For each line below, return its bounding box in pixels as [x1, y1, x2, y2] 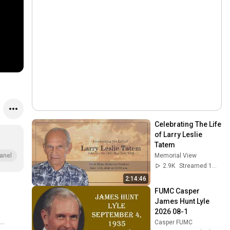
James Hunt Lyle [155, 197, 210, 205]
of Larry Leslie [155, 130, 203, 139]
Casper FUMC [155, 218, 193, 226]
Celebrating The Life [155, 120, 222, 128]
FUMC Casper [155, 186, 200, 195]
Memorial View [155, 152, 197, 159]
